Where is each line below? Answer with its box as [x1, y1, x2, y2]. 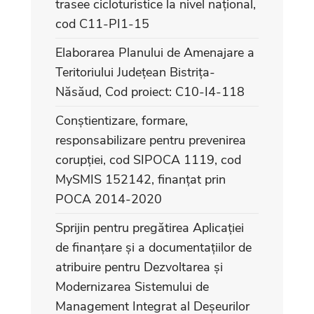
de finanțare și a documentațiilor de [55, 238, 252, 256]
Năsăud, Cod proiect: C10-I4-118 [55, 83, 245, 100]
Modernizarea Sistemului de [55, 278, 209, 295]
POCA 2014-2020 [55, 190, 162, 207]
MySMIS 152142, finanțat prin [55, 170, 226, 188]
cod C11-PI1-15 [55, 15, 149, 32]
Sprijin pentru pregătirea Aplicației [55, 219, 244, 236]
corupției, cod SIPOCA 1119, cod [55, 151, 241, 168]
